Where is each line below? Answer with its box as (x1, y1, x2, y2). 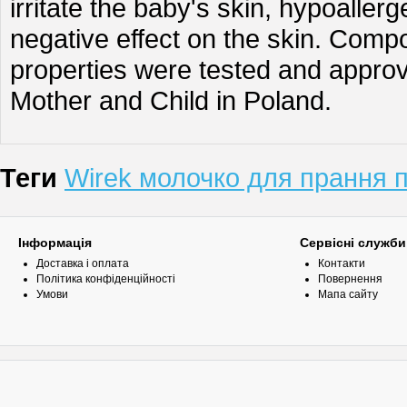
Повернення (318, 273, 383, 285)
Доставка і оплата (36, 257, 129, 270)
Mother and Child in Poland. (10, 85, 332, 115)
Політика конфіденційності (36, 273, 175, 285)
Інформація (18, 235, 92, 250)
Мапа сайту (318, 288, 379, 301)
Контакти (318, 257, 366, 270)
